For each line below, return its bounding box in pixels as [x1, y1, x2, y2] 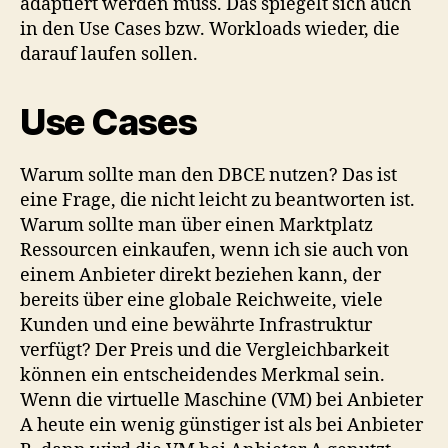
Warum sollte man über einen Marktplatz [20, 214, 373, 237]
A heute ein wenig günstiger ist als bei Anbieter [20, 414, 423, 437]
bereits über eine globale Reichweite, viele [20, 289, 383, 312]
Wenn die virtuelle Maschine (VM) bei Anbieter [20, 389, 423, 412]
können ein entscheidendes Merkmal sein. [20, 364, 385, 387]
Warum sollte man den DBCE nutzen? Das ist [20, 164, 397, 187]
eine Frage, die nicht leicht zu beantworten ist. [20, 189, 415, 212]
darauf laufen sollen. [20, 43, 198, 66]
